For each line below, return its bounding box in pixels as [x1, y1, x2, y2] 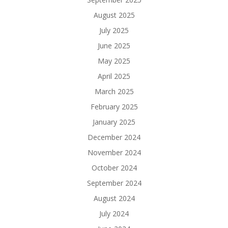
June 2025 [98, 41, 130, 51]
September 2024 [87, 178, 141, 188]
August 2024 [93, 193, 135, 204]
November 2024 [87, 148, 141, 158]
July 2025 [99, 25, 129, 36]
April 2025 [98, 71, 130, 81]
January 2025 [93, 117, 135, 127]
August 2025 [93, 10, 135, 20]
